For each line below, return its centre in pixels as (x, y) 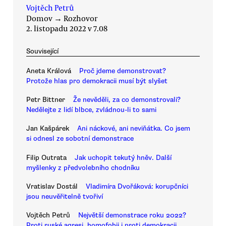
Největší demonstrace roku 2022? (132, 215)
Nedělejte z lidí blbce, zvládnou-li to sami (91, 110)
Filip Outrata (46, 157)
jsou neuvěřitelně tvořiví (65, 197)
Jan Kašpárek (48, 129)
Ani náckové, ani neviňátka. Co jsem (134, 129)
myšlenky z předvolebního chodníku (83, 167)
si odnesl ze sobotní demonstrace (80, 139)
